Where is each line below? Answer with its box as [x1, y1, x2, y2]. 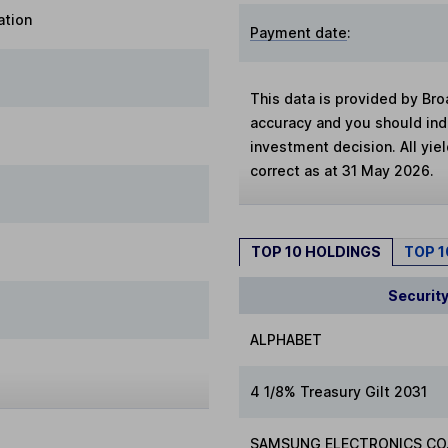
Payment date [250, 23, 348, 41]
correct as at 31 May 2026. [250, 161, 435, 179]
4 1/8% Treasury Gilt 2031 [250, 383, 428, 401]
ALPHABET [250, 331, 323, 349]
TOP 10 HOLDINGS [251, 242, 381, 260]
